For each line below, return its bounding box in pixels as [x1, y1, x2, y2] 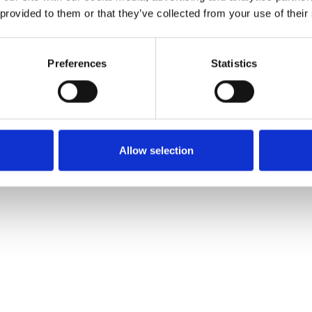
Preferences [47, 57, 107, 70]
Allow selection [118, 144, 194, 157]
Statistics [211, 57, 257, 70]
